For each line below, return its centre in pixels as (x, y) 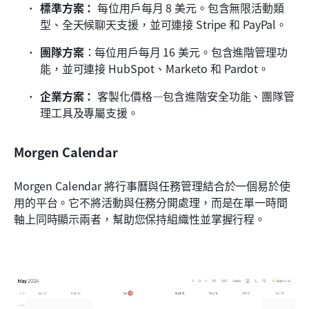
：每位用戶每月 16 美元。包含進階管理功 (186, 51)
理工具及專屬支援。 (89, 112)
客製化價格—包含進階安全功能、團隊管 (195, 96)
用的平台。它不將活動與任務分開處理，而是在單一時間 (151, 202)
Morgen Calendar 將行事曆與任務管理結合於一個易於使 (152, 185)
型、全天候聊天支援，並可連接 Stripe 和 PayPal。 (165, 24)
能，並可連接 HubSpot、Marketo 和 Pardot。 (156, 68)
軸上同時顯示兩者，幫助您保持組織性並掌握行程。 (140, 218)
